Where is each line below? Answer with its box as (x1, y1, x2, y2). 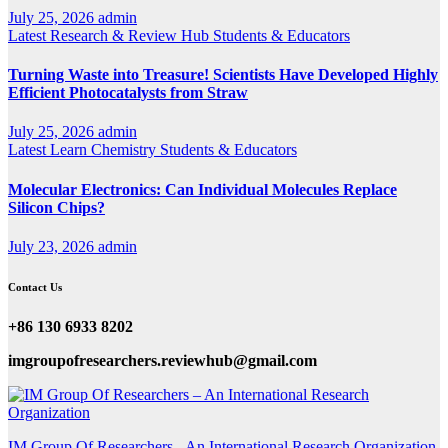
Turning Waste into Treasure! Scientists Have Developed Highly (8, 66, 438, 84)
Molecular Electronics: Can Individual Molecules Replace (8, 180, 397, 198)
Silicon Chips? (8, 198, 105, 216)
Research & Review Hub (50, 26, 213, 44)
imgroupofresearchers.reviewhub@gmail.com (8, 351, 317, 369)
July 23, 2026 (8, 237, 98, 255)
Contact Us (8, 280, 62, 293)
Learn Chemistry (50, 141, 160, 159)
